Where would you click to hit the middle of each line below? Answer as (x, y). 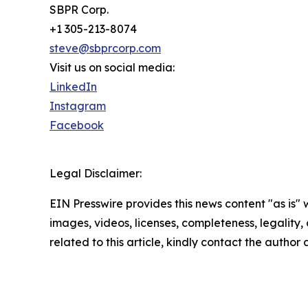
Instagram (78, 106)
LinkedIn (73, 87)
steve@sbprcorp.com (105, 48)
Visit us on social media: (112, 68)
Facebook (77, 125)
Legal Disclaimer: (96, 174)
